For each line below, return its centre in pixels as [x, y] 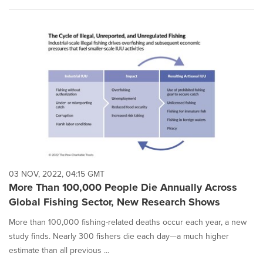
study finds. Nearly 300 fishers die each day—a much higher [119, 236]
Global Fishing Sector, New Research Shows [114, 202]
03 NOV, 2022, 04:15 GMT [57, 174]
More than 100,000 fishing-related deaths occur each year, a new [128, 222]
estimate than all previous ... [59, 250]
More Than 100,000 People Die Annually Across [123, 187]
